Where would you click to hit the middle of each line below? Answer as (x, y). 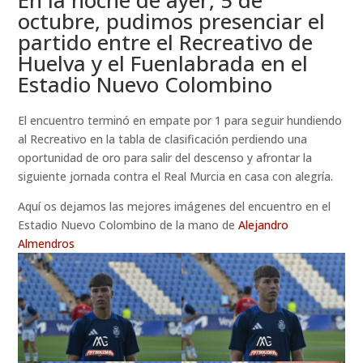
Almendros (47, 243)
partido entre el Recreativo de (166, 42)
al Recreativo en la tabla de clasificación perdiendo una (163, 139)
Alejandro (264, 224)
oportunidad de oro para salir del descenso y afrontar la (165, 157)
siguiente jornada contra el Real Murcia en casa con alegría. (176, 176)
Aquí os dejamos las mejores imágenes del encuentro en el (175, 206)
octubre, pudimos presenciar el (172, 21)
